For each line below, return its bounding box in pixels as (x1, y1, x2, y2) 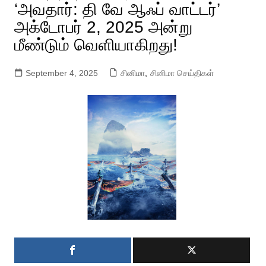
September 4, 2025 (25, 68, 98, 78)
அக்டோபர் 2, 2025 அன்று (14, 18, 192, 36)
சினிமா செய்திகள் (150, 68, 214, 78)
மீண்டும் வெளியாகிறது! (14, 36, 178, 54)
